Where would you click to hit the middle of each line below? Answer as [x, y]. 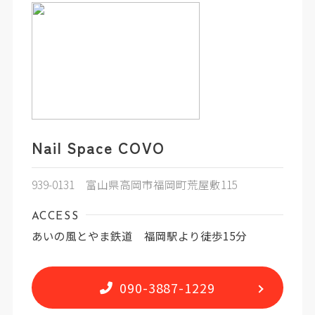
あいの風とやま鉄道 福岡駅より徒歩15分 [139, 236]
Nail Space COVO [98, 147]
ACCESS [55, 216]
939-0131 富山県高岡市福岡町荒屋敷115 [134, 184]
